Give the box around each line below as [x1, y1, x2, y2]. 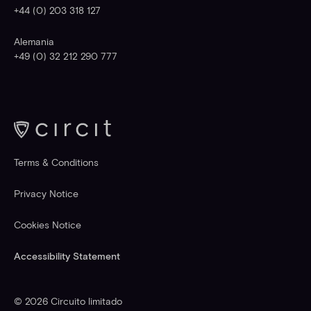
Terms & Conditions [13, 156, 99, 169]
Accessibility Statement [13, 250, 120, 262]
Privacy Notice [13, 187, 78, 200]
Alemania [13, 36, 54, 49]
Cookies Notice [13, 219, 81, 231]
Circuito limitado [47, 296, 122, 308]
